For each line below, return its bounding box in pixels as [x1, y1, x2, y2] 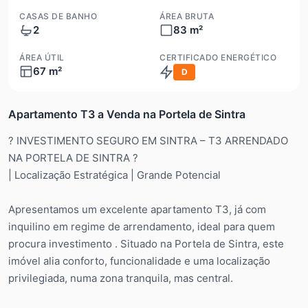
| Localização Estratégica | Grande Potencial [8, 168, 221, 181]
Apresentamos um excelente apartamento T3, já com [8, 202, 266, 216]
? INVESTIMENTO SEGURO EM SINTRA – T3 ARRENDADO [8, 133, 288, 147]
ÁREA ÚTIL [19, 52, 65, 63]
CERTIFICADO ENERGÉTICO [159, 52, 276, 63]
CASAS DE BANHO [19, 10, 97, 21]
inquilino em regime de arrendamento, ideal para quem [8, 219, 275, 233]
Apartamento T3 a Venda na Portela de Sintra [8, 107, 245, 121]
